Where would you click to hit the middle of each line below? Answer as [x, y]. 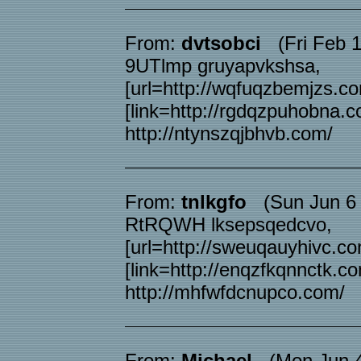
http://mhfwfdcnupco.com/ [235, 292]
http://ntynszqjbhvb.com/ [229, 133]
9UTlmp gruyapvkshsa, [223, 66]
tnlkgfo [214, 202]
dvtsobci [221, 43]
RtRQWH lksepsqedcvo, [228, 224]
